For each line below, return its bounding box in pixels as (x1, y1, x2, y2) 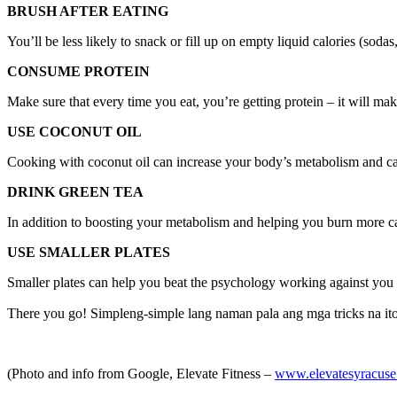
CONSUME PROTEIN (7, 63, 150, 79)
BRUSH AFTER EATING (7, 3, 168, 19)
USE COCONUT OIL (7, 123, 142, 139)
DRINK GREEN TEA (7, 183, 144, 199)
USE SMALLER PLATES (7, 244, 170, 260)
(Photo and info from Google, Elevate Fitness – (7, 365, 275, 381)
